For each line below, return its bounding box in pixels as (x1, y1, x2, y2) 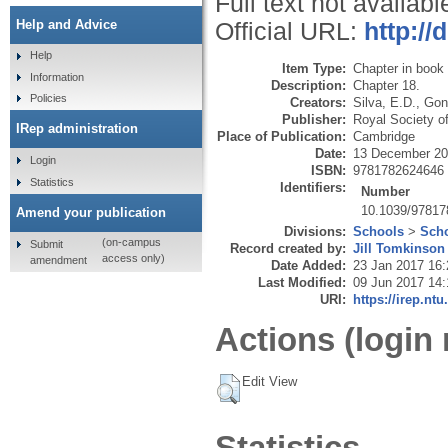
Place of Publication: (217, 128, 346, 144)
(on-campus (101, 236, 161, 249)
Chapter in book (353, 60, 444, 76)
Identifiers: (280, 179, 346, 195)
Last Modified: (258, 274, 346, 290)
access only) (101, 252, 165, 265)
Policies (29, 92, 67, 105)
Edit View (242, 374, 297, 390)
